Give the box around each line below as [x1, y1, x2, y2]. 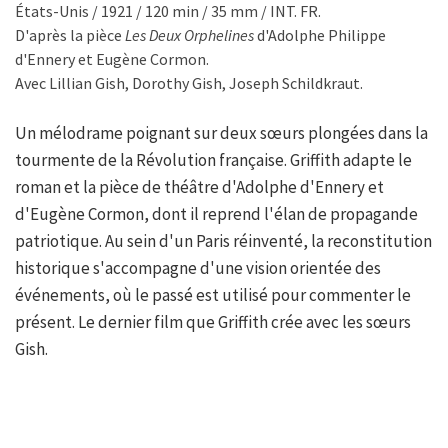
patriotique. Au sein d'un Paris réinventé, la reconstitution [15, 230, 432, 253]
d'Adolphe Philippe [254, 25, 386, 46]
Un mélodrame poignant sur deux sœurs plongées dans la [15, 122, 428, 145]
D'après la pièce [15, 25, 125, 46]
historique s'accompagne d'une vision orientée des [15, 257, 381, 280]
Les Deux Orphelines [125, 25, 254, 46]
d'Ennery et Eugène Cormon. [15, 49, 209, 70]
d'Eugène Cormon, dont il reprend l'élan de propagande [15, 203, 418, 226]
